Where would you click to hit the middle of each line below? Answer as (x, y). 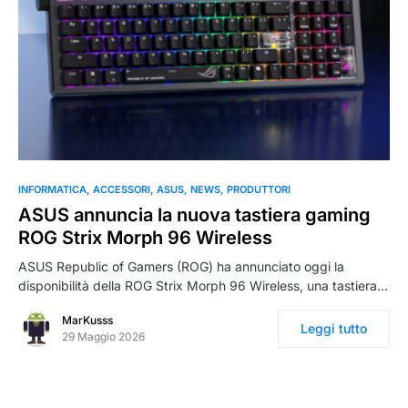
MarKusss (87, 321)
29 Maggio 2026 (103, 337)
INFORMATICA (52, 190)
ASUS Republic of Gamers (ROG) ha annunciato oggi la (181, 267)
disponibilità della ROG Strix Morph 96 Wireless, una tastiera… (203, 286)
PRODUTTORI (259, 190)
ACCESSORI (122, 190)
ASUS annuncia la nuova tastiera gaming (194, 215)
